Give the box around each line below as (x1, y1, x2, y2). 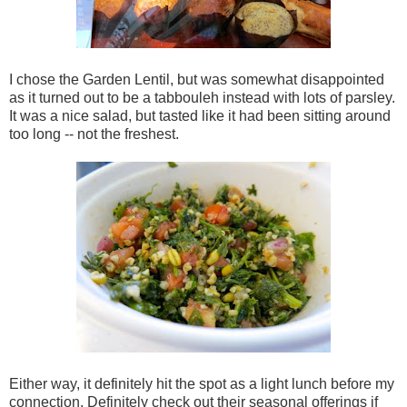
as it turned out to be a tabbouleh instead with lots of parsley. (9, 90, 395, 106)
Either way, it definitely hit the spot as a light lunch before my (9, 376, 394, 392)
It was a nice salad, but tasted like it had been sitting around (9, 108, 391, 124)
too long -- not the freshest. (9, 126, 179, 143)
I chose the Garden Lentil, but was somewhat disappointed (9, 72, 384, 88)
